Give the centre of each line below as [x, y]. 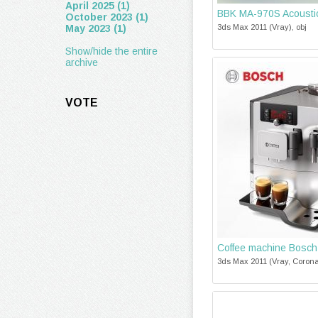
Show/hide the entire [111, 51]
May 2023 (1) [96, 28]
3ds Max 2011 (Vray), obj [262, 27]
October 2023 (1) [107, 17]
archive [82, 62]
